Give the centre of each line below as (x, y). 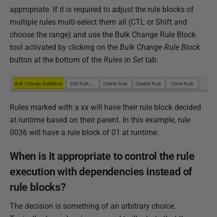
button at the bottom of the (57, 60)
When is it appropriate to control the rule (102, 156)
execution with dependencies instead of (101, 172)
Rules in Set (124, 60)
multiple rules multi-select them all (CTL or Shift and (98, 22)
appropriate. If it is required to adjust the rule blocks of (102, 9)
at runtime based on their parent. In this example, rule (100, 120)
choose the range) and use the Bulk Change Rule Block (103, 34)
